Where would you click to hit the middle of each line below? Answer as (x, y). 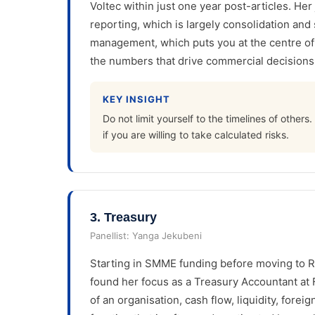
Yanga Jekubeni (167, 236)
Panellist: (111, 236)
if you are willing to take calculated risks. (196, 135)
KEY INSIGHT (137, 99)
